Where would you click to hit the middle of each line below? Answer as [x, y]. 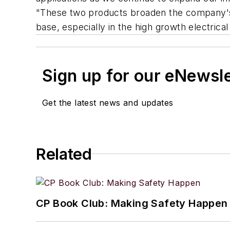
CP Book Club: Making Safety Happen [132, 203]
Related [64, 154]
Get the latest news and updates [108, 102]
